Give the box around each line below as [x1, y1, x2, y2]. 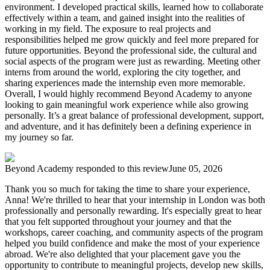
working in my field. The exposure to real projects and [5, 24, 211, 34]
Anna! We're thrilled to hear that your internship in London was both [5, 195, 265, 206]
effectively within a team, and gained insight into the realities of [5, 13, 245, 24]
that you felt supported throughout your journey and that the [5, 216, 231, 227]
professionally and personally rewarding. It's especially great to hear [5, 206, 262, 216]
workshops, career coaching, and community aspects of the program [5, 227, 263, 238]
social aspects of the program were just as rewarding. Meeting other [5, 56, 260, 67]
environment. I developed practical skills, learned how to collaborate [5, 2, 263, 13]
